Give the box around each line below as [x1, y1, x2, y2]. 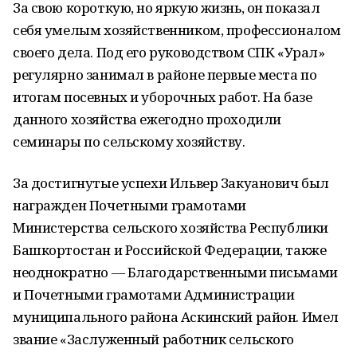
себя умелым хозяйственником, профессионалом [13, 21, 341, 39]
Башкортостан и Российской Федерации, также [13, 241, 327, 259]
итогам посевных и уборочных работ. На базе [13, 88, 312, 106]
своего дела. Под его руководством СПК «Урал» [13, 43, 325, 61]
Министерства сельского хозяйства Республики [13, 218, 328, 237]
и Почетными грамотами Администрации [13, 285, 295, 304]
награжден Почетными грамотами [13, 196, 246, 214]
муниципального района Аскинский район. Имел [13, 308, 339, 326]
